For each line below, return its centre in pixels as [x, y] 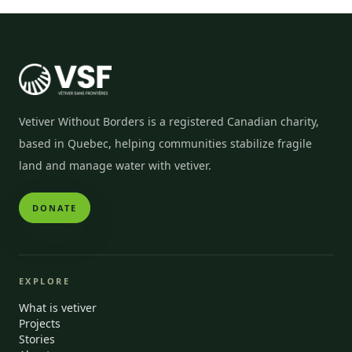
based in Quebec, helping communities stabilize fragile [165, 143]
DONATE [55, 208]
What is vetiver [58, 308]
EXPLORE [44, 281]
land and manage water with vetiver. [115, 165]
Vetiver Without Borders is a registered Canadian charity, [169, 121]
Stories [37, 339]
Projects [40, 323]
